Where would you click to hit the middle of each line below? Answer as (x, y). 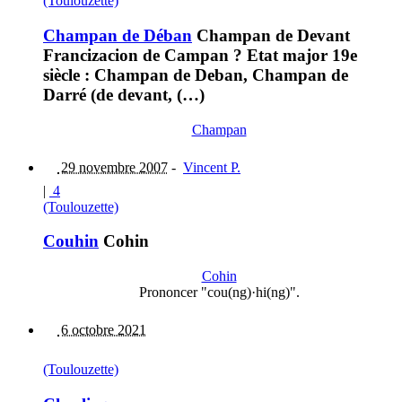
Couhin (71, 241)
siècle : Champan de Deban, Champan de (196, 74)
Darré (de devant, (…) (124, 94)
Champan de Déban (118, 35)
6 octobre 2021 (102, 330)
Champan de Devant (271, 35)
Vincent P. (212, 167)
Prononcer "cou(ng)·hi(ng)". (219, 293)
